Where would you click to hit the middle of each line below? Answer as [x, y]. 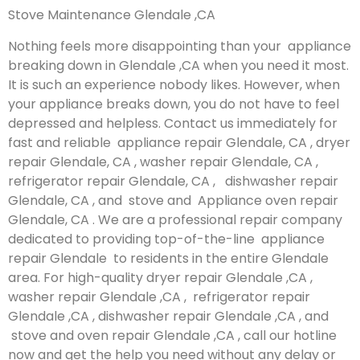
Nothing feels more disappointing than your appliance [180, 46]
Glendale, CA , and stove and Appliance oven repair [173, 200]
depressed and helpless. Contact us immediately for [173, 123]
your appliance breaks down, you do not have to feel [174, 104]
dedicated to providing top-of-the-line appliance [166, 239]
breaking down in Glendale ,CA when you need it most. [178, 65]
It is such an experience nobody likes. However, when [174, 84]
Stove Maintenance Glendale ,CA [112, 15]
